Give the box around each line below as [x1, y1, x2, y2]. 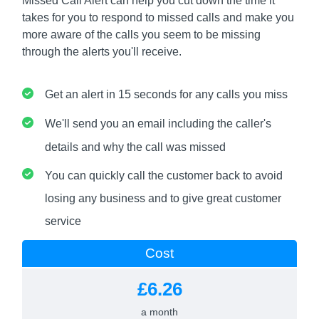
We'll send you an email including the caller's [45, 117, 272, 130]
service [45, 215, 82, 228]
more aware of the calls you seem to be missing [22, 28, 261, 41]
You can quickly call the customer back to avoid [45, 169, 283, 182]
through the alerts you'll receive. [22, 46, 182, 58]
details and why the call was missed [45, 140, 226, 153]
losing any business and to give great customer [45, 192, 282, 205]
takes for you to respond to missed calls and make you [22, 11, 295, 23]
